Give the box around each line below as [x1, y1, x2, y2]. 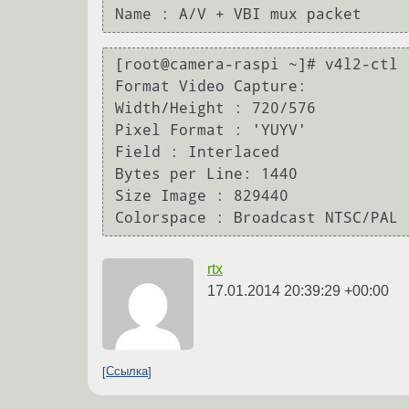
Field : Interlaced [115, 143, 279, 162]
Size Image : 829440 [115, 187, 288, 205]
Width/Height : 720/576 [115, 100, 316, 118]
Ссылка [106, 364, 148, 379]
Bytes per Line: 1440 [115, 165, 298, 184]
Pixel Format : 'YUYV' [115, 121, 307, 140]
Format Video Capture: [115, 78, 307, 96]
